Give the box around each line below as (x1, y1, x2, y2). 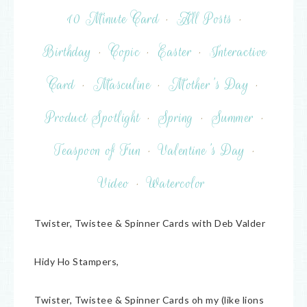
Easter (158, 42, 192, 62)
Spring (158, 108, 194, 127)
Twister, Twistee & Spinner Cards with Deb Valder (34, 217, 265, 229)
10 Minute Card (67, 10, 159, 29)
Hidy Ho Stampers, (34, 256, 119, 267)
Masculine (93, 75, 151, 95)
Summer (211, 108, 254, 127)
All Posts (177, 10, 232, 29)
